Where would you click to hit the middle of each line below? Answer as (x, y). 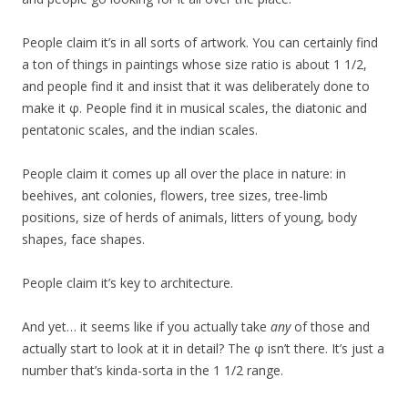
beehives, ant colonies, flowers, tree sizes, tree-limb (175, 196)
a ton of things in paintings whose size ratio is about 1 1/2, (194, 65)
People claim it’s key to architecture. (127, 283)
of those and (330, 327)
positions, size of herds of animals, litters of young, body (189, 218)
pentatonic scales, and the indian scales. (140, 130)
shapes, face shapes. (83, 240)
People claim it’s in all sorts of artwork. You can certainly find (200, 43)
